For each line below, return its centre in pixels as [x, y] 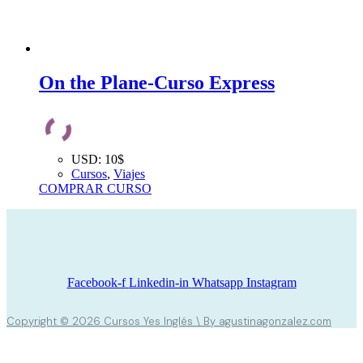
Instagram [271, 282]
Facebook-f [96, 282]
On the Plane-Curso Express [157, 82]
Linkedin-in [158, 282]
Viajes [129, 173]
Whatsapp [217, 282]
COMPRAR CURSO [95, 188]
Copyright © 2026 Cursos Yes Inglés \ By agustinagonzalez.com [169, 321]
